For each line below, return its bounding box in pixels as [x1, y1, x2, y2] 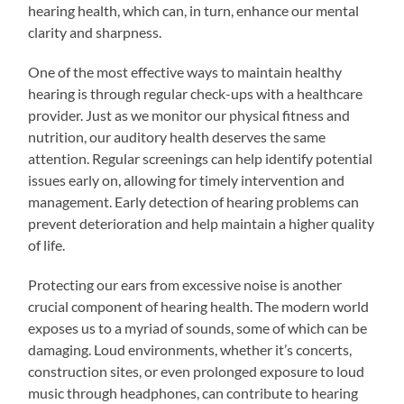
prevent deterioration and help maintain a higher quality [28, 214, 375, 232]
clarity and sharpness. [28, 23, 162, 41]
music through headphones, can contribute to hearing [28, 383, 359, 401]
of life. [28, 235, 66, 253]
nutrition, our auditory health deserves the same [28, 127, 326, 145]
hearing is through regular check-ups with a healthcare [28, 84, 363, 102]
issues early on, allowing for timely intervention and [28, 170, 345, 188]
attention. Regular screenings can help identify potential [28, 149, 373, 167]
